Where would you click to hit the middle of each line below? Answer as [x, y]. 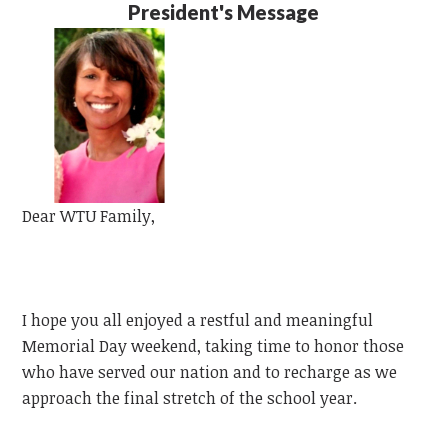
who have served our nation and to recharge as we [210, 371]
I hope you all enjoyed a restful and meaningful [198, 319]
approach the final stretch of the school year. [190, 397]
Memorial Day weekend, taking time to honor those [213, 345]
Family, [126, 215]
